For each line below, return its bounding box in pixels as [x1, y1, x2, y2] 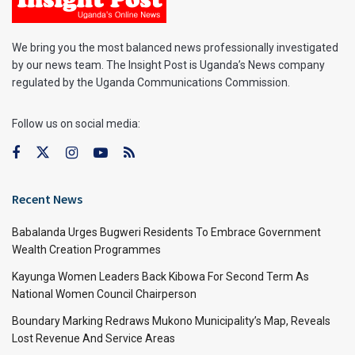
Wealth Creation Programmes [12, 242, 161, 256]
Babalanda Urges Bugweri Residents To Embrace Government [12, 225, 321, 239]
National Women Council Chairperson [12, 287, 197, 300]
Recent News [12, 190, 82, 207]
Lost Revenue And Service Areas [12, 331, 175, 345]
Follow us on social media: [12, 116, 140, 130]
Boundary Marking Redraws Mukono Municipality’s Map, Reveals [12, 314, 330, 327]
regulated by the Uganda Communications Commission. [12, 75, 290, 89]
